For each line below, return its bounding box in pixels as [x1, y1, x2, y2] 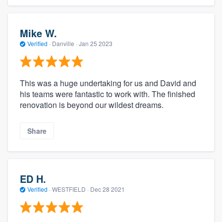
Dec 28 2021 [90, 184, 125, 193]
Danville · [51, 39, 79, 48]
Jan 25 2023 [79, 39, 112, 48]
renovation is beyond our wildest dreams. [20, 99, 164, 111]
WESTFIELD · [51, 184, 90, 193]
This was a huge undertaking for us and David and [20, 77, 196, 89]
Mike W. [20, 25, 57, 40]
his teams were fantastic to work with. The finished [20, 88, 195, 100]
